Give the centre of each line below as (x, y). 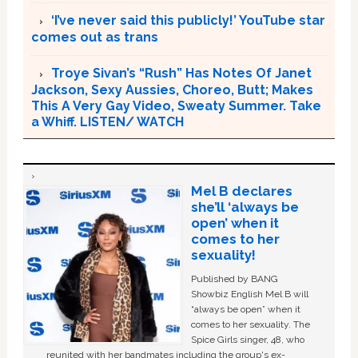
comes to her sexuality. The (250, 324)
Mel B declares (241, 191)
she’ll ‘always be (245, 207)
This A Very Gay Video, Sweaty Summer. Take (176, 105)
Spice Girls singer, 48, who (247, 339)
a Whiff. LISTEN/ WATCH (107, 121)
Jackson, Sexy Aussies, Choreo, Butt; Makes (172, 89)
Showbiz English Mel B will (249, 294)
